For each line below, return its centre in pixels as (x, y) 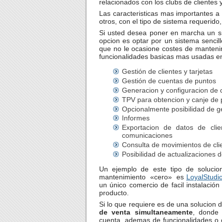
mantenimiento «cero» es (143, 177)
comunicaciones (147, 136)
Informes (136, 118)
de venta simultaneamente (146, 212)
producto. (114, 193)
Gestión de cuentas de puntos (169, 81)
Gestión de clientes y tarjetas (167, 72)
